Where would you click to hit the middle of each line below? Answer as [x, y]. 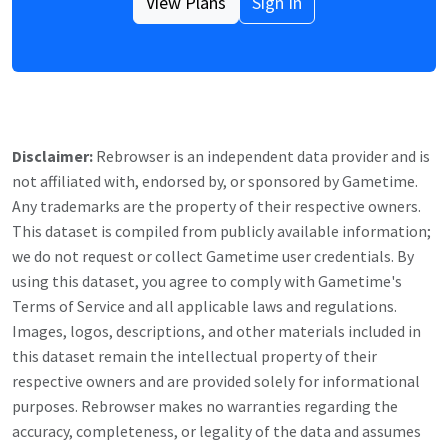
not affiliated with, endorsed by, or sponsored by [177, 181]
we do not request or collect [109, 256]
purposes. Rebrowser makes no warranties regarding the [205, 406]
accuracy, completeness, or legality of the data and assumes [216, 431]
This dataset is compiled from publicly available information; [221, 231]
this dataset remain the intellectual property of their [194, 356]
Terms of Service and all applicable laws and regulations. [204, 306]
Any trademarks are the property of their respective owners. [216, 206]
